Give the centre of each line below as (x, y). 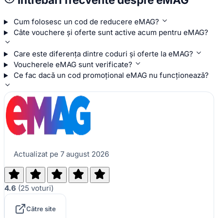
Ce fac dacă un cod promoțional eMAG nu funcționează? (111, 75)
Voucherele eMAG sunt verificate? (73, 65)
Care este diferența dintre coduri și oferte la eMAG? (103, 54)
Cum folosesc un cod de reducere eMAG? (86, 22)
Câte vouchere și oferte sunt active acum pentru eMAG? (111, 33)
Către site (41, 209)
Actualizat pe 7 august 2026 (61, 154)
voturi (41, 188)
